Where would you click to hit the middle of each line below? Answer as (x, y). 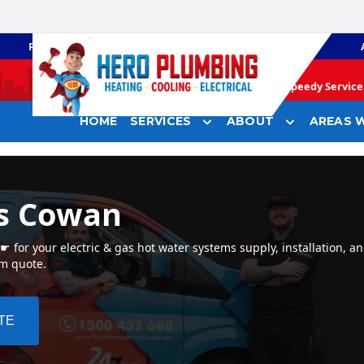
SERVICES (161, 121)
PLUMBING (56, 46)
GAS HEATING (223, 46)
